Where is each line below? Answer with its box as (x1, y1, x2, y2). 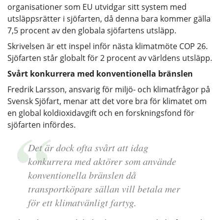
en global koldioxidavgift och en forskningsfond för (7, 107, 194, 118)
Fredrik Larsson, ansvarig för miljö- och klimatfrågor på (7, 83, 210, 95)
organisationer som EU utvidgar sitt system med (7, 1, 187, 12)
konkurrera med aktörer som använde (27, 154, 176, 167)
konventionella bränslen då (27, 168, 136, 181)
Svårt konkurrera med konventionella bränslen (7, 68, 193, 79)
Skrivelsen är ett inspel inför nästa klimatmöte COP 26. (7, 40, 208, 52)
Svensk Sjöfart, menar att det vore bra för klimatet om (7, 95, 207, 107)
